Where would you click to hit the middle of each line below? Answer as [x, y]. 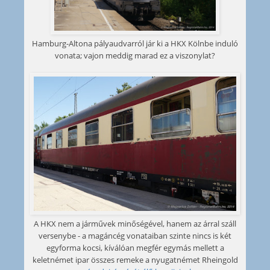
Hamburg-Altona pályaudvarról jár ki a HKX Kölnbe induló [135, 43]
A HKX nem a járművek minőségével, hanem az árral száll [135, 224]
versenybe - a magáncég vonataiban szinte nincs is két [135, 236]
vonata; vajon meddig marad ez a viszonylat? [135, 55]
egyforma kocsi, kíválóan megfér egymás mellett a [135, 248]
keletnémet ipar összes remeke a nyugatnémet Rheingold [135, 260]
